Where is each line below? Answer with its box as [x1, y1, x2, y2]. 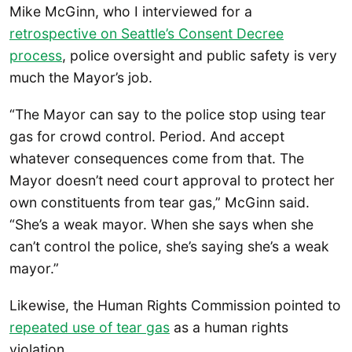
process [9, 46, 62, 64]
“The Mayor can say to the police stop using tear [9, 106, 326, 123]
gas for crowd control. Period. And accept [9, 128, 284, 145]
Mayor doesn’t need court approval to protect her [9, 172, 335, 189]
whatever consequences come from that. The [9, 150, 304, 167]
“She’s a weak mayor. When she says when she [9, 216, 313, 233]
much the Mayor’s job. [9, 68, 152, 86]
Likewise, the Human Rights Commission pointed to [9, 297, 341, 314]
